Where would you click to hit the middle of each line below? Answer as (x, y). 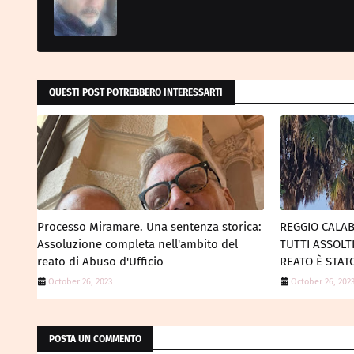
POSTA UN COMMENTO (95, 339)
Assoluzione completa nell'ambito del (137, 245)
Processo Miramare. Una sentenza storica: (149, 227)
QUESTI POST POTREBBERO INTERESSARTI (136, 93)
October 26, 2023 (80, 282)
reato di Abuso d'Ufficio (100, 262)
